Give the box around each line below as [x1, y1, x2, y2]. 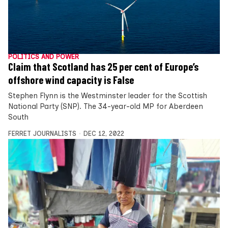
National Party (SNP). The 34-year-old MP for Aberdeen [8, 101, 203, 111]
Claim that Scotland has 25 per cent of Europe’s [8, 60, 198, 73]
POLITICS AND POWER [8, 52, 79, 61]
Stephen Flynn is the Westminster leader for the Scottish [8, 91, 207, 100]
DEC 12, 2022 [83, 129, 124, 137]
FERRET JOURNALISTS [8, 129, 76, 137]
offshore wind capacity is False [8, 73, 134, 86]
